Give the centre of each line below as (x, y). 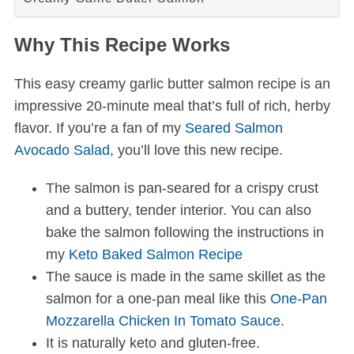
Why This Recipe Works (122, 45)
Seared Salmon (233, 128)
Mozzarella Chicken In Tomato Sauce (163, 321)
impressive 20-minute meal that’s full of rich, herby (172, 106)
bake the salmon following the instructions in (185, 233)
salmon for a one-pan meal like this (158, 299)
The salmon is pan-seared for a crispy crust (182, 188)
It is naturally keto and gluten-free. (153, 343)
